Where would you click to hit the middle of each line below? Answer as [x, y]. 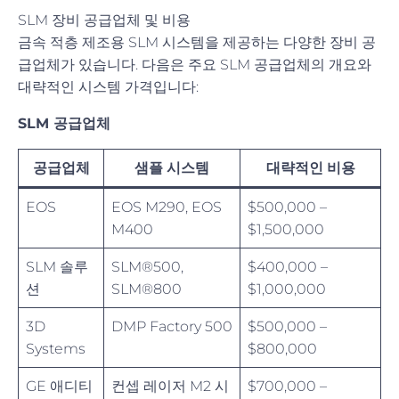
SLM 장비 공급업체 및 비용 [104, 20]
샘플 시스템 [172, 167]
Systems [56, 348]
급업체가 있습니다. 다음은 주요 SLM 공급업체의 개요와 [195, 64]
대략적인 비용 [310, 167]
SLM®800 [147, 289]
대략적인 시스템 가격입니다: [108, 86]
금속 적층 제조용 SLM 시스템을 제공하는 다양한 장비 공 [197, 42]
